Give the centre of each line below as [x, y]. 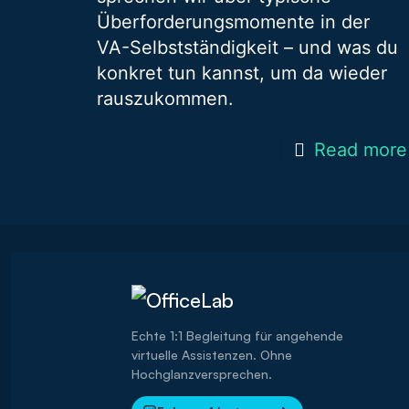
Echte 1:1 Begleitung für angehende [237, 336]
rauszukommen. [165, 99]
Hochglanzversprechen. [202, 374]
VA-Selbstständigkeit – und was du [247, 47]
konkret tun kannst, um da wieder [241, 73]
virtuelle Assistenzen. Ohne [212, 355]
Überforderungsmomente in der [233, 22]
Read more [360, 150]
